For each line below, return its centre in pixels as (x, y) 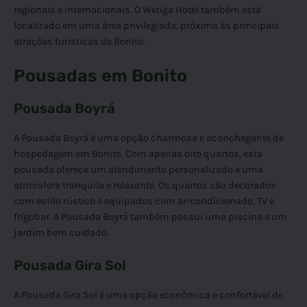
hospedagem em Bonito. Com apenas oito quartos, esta (138, 154)
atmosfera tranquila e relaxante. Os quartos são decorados (145, 186)
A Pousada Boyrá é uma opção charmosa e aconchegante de (149, 138)
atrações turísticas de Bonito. (79, 41)
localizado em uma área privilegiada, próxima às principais (147, 25)
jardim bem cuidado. (61, 233)
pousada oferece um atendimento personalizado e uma (138, 170)
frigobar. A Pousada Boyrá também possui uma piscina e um (150, 217)
